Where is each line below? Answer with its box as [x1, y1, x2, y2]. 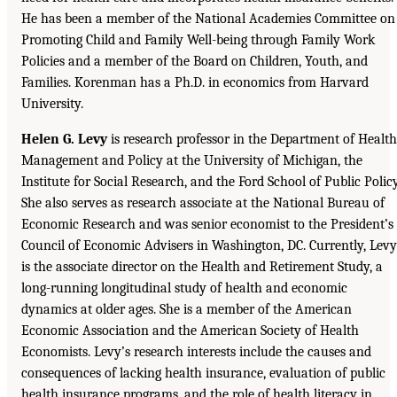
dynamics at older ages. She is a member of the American [21, 300, 352, 317]
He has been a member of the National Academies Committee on [21, 10, 395, 27]
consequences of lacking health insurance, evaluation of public [21, 364, 385, 381]
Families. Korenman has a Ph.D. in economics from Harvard [21, 74, 369, 90]
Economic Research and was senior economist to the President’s [21, 215, 393, 232]
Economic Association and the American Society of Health [21, 322, 359, 339]
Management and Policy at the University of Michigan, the [21, 152, 362, 168]
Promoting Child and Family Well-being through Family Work [21, 31, 375, 48]
